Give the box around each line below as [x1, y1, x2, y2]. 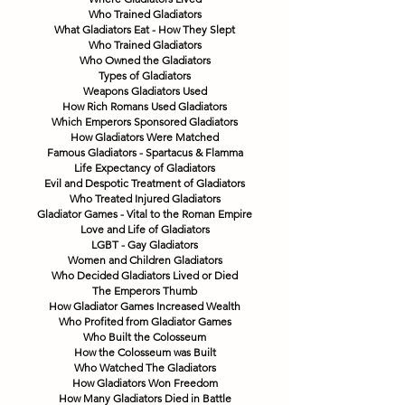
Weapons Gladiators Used [82, 83, 207, 98]
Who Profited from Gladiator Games [58, 314, 231, 328]
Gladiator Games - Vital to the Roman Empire [37, 206, 252, 221]
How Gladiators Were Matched [71, 129, 219, 144]
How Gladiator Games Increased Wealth [49, 298, 240, 313]
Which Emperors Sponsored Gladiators [52, 114, 238, 128]
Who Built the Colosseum [83, 329, 206, 344]
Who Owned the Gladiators [79, 52, 211, 67]
